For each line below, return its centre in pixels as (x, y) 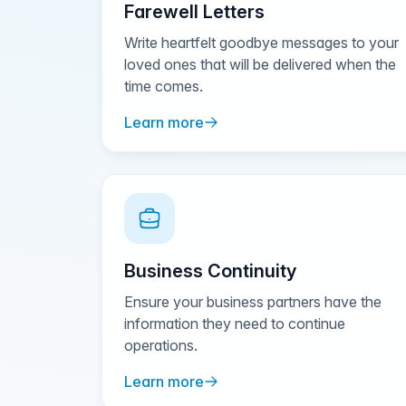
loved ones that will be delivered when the (260, 64)
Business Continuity (210, 271)
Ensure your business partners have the (253, 302)
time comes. (164, 86)
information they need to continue (235, 324)
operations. (161, 345)
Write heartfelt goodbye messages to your (261, 43)
